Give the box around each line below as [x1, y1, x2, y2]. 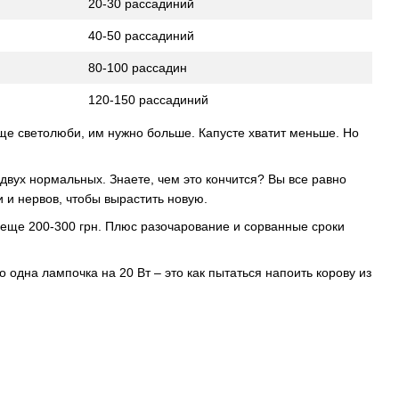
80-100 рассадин [88, 60, 187, 75]
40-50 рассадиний [88, 28, 194, 43]
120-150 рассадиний [88, 92, 208, 107]
